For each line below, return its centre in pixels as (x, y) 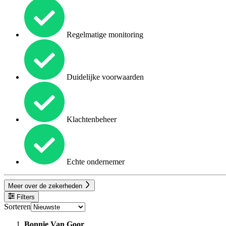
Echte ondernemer (95, 162)
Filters (25, 197)
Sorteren (17, 206)
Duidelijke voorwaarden (104, 77)
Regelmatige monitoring (104, 35)
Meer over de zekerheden (46, 186)
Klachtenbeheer (91, 120)
